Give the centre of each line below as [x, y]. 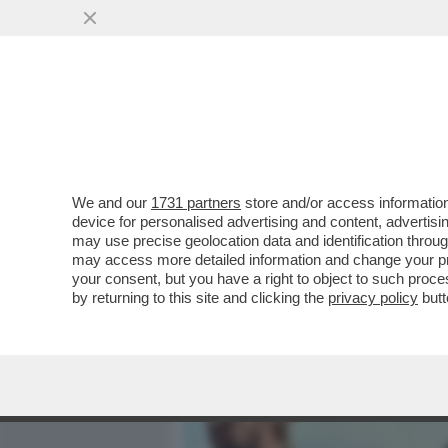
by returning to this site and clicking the [200, 297]
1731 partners [196, 202]
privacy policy [373, 297]
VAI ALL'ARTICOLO [283, 270]
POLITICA [401, 127]
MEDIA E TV [298, 127]
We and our [111, 202]
